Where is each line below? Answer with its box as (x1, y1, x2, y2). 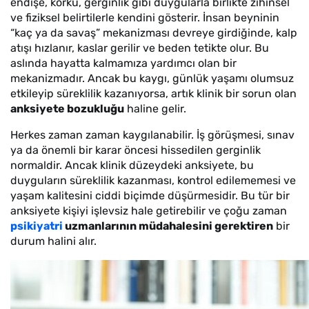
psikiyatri (10, 219, 63, 232)
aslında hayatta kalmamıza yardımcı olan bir (10, 57, 237, 70)
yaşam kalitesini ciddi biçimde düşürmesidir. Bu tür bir (10, 189, 290, 202)
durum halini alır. (10, 235, 97, 248)
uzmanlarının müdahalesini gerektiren (63, 219, 273, 232)
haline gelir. (124, 102, 186, 115)
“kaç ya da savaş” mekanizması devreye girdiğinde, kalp (10, 26, 297, 39)
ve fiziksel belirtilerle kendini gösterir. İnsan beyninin (10, 11, 279, 24)
